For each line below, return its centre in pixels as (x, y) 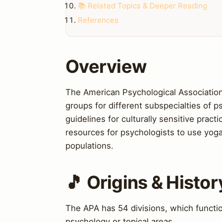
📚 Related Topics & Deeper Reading (142, 6)
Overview (106, 66)
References (98, 20)
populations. (89, 145)
